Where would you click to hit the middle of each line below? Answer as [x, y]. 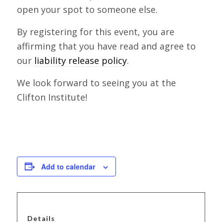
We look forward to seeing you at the [96, 83]
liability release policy [80, 60]
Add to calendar [68, 166]
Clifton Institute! [52, 97]
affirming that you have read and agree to [106, 46]
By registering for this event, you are [95, 31]
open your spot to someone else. [87, 9]
